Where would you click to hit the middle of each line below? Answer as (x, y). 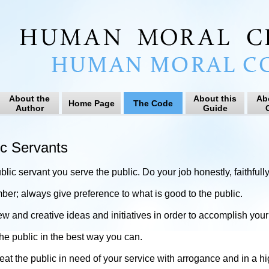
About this (215, 98)
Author (29, 108)
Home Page (91, 103)
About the (29, 98)
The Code (153, 103)
